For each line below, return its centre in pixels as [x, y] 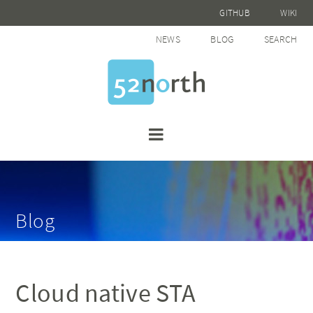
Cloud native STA [106, 293]
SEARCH [281, 39]
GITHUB [235, 13]
